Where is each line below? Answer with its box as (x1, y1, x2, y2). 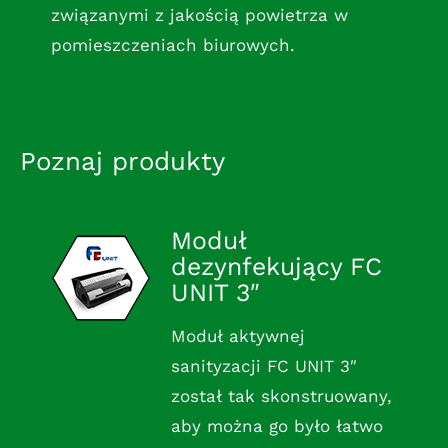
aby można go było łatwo (170, 416, 383, 437)
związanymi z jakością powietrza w (50, 5, 348, 26)
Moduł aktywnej (170, 326, 305, 347)
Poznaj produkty (19, 146, 225, 177)
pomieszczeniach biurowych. (50, 35, 295, 56)
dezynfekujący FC (170, 252, 382, 282)
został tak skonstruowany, (170, 386, 392, 407)
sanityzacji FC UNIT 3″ (170, 356, 357, 377)
